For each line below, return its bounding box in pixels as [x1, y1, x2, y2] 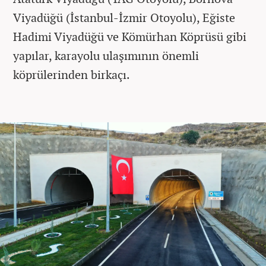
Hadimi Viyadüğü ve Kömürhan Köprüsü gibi [13, 28, 246, 45]
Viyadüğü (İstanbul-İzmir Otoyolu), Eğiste [13, 9, 235, 26]
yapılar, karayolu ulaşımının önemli [13, 47, 199, 64]
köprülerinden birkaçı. [13, 66, 130, 83]
